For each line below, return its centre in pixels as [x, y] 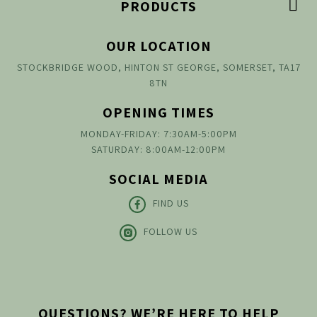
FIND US [171, 203]
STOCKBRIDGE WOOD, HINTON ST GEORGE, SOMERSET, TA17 [158, 68]
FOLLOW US [171, 232]
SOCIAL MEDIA [158, 179]
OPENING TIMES [158, 113]
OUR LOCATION [158, 46]
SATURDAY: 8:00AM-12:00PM [158, 150]
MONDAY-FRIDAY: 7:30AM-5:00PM [158, 134]
